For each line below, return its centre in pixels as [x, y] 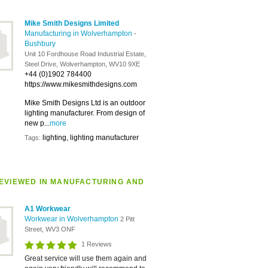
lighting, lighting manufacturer [91, 138]
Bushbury [40, 44]
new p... [37, 123]
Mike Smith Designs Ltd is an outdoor [85, 103]
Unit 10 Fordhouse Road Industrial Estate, [85, 54]
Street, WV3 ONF [50, 229]
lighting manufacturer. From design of [85, 113]
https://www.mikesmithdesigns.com [81, 84]
